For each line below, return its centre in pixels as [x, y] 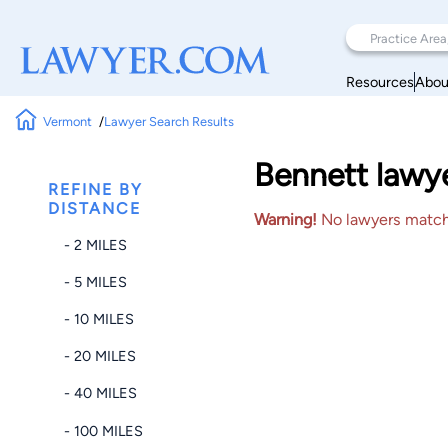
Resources [380, 81]
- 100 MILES [103, 430]
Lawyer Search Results [168, 121]
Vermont [68, 121]
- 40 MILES [100, 393]
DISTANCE [94, 208]
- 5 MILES [95, 281]
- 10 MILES [99, 318]
